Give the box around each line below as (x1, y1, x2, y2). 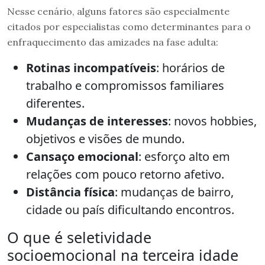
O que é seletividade (7, 227, 151, 248)
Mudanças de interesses (26, 113, 168, 130)
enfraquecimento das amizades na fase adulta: (7, 36, 218, 49)
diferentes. (26, 95, 85, 112)
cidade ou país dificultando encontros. (26, 202, 234, 218)
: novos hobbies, (168, 113, 257, 130)
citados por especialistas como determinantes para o (7, 21, 251, 33)
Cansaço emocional (26, 148, 138, 165)
